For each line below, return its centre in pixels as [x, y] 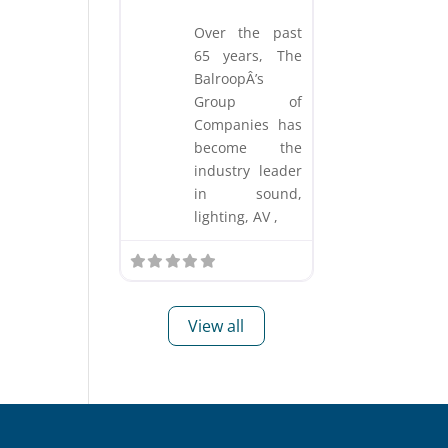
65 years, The [248, 55]
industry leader [248, 170]
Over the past [248, 32]
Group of [248, 101]
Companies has [248, 124]
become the [248, 147]
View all [216, 325]
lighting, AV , [236, 216]
